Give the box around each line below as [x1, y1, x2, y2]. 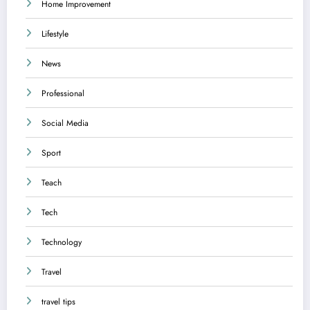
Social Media [42, 117, 89, 130]
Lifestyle [42, 28, 69, 41]
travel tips [42, 295, 75, 309]
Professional [42, 87, 84, 100]
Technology [42, 236, 82, 249]
